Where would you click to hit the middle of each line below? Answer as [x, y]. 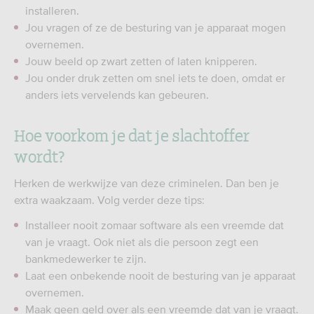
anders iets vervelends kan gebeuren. [117, 95]
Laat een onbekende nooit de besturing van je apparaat [161, 275]
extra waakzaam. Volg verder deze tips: [109, 200]
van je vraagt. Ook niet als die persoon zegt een [142, 242]
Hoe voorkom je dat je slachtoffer [132, 134]
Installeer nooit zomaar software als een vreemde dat [155, 225]
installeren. [52, 11]
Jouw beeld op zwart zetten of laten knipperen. [141, 61]
